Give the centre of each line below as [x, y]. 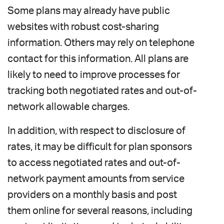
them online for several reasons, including [100, 211]
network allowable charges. [68, 107]
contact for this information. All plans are [98, 59]
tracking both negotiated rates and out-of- [102, 91]
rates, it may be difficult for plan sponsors [100, 147]
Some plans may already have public [89, 11]
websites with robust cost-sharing [83, 27]
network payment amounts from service [96, 179]
